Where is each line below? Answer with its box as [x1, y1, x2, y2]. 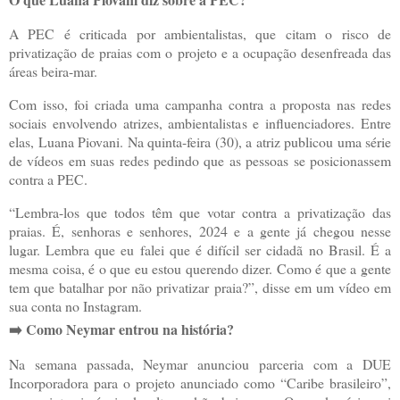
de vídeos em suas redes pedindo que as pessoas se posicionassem [9, 151, 391, 171]
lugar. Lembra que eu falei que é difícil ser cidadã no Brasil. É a [9, 240, 391, 259]
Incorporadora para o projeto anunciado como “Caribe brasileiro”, [9, 372, 391, 392]
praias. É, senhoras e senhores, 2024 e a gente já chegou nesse [9, 221, 391, 240]
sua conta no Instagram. [9, 296, 142, 315]
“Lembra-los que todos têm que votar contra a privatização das [9, 203, 391, 221]
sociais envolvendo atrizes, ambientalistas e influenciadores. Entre [9, 113, 391, 133]
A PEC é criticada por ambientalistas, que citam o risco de [9, 24, 391, 44]
